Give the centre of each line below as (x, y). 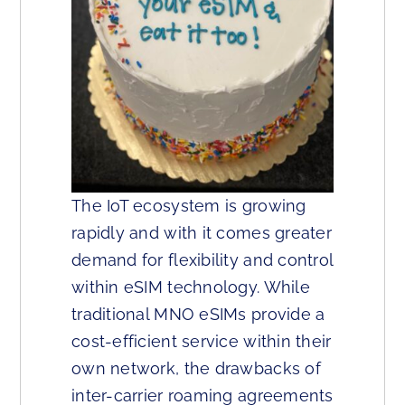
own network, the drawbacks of (196, 368)
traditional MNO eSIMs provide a (198, 314)
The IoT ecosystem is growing (189, 205)
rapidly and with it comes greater (202, 232)
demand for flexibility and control (202, 259)
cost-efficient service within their (202, 341)
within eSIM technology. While (191, 287)
